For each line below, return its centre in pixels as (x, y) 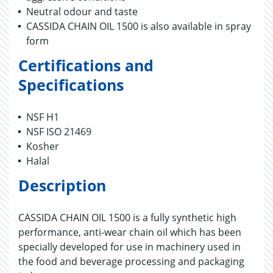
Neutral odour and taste (82, 12)
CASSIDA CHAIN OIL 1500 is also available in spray (139, 26)
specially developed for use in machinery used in (129, 247)
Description (62, 185)
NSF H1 (43, 117)
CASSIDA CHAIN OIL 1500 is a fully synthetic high (127, 218)
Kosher (43, 146)
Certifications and (86, 65)
